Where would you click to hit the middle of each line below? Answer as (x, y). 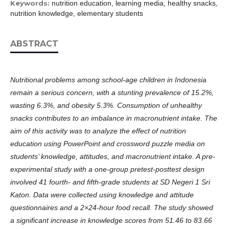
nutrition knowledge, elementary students (77, 13)
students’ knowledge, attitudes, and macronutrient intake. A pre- (113, 156)
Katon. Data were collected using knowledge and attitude (102, 194)
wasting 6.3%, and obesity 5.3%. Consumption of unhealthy (106, 105)
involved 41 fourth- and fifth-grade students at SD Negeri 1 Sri (110, 182)
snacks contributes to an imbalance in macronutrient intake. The (114, 118)
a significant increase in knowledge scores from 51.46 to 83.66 (111, 220)
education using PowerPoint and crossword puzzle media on (108, 143)
